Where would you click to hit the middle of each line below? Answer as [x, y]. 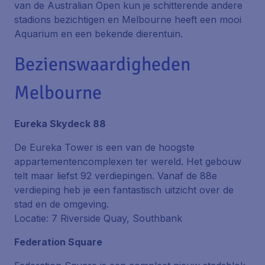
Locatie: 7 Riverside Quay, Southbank [98, 218]
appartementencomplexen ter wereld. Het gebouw [128, 161]
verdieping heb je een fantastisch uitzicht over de [124, 190]
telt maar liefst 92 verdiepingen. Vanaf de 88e [116, 176]
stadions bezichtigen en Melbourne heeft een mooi [128, 20]
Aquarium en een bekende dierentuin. [98, 34]
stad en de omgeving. [62, 204]
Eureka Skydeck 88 [60, 124]
